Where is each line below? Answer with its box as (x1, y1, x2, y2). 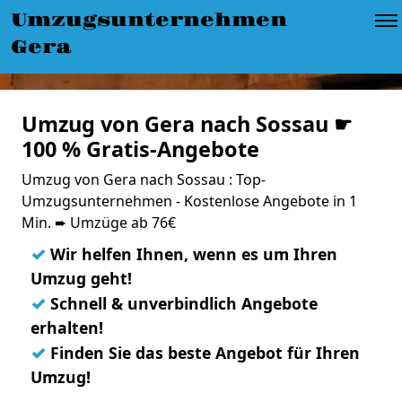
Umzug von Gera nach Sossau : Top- (22, 170, 266, 189)
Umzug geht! (31, 267, 132, 289)
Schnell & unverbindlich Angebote (46, 293, 318, 314)
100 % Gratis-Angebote (22, 135, 259, 163)
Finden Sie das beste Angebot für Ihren (46, 342, 360, 363)
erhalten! (31, 317, 103, 338)
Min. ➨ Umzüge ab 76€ (22, 213, 176, 232)
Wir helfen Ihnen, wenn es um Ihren (46, 243, 337, 265)
